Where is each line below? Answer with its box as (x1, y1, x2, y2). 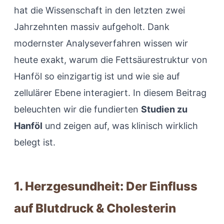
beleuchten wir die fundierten (14, 104, 141, 115)
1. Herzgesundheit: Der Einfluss (14, 179, 197, 194)
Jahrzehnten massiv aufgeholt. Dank (14, 21, 169, 32)
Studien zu (141, 104, 187, 115)
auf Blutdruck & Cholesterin (14, 201, 176, 216)
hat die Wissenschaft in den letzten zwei (14, 5, 185, 16)
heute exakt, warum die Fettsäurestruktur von (14, 54, 207, 65)
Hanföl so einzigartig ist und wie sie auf (14, 71, 180, 82)
